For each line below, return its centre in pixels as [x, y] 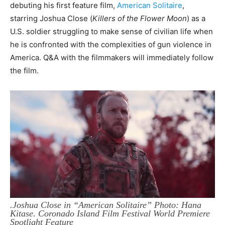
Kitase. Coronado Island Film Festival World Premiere [110, 213]
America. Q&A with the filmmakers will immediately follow [112, 58]
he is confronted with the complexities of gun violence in [111, 45]
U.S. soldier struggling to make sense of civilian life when [111, 32]
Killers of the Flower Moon [140, 19]
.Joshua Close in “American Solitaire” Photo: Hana [106, 205]
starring [24, 19]
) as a [196, 19]
